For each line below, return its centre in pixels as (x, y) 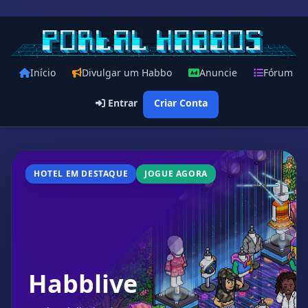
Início (43, 73)
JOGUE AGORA (176, 174)
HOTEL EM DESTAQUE (81, 174)
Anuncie (218, 73)
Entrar (121, 103)
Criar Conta (180, 103)
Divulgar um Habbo (127, 73)
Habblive (83, 284)
